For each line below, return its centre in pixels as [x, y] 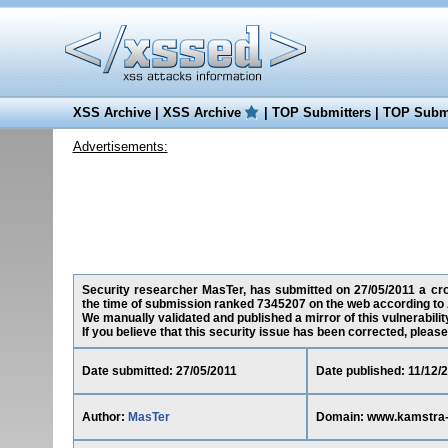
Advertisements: [120, 146]
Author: [104, 417]
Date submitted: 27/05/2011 [159, 371]
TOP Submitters [321, 112]
